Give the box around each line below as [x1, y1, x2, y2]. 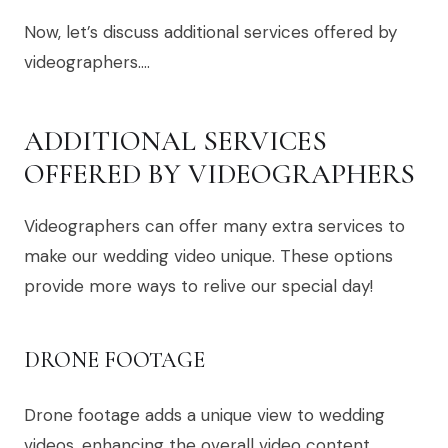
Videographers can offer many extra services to [24, 215, 405, 238]
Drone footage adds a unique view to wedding [24, 404, 385, 427]
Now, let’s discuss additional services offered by [24, 21, 397, 44]
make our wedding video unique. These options [24, 245, 393, 268]
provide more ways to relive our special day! [24, 275, 373, 298]
